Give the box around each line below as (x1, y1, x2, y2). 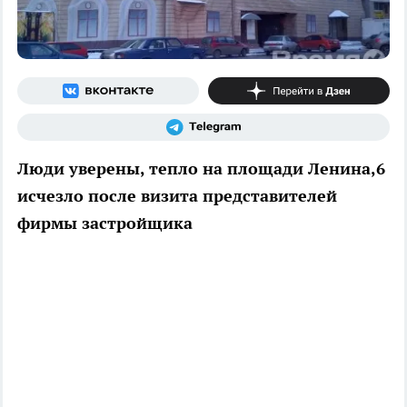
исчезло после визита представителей (17, 184, 337, 206)
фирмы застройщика (17, 212, 193, 233)
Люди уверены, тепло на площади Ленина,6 (17, 157, 385, 179)
